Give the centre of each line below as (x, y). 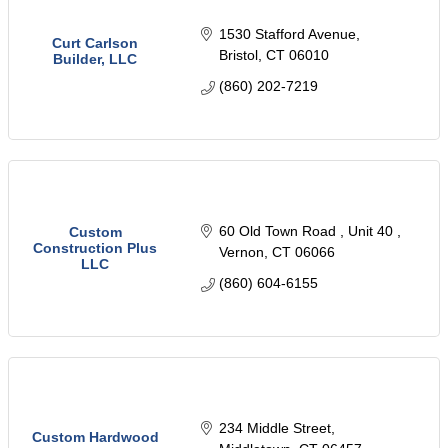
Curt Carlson (95, 43)
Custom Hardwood (95, 437)
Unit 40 (372, 231)
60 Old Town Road (279, 231)
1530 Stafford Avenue (287, 34)
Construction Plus (95, 248)
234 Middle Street (274, 428)
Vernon (241, 252)
